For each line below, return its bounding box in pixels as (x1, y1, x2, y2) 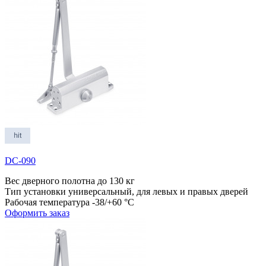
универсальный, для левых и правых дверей (68, 186, 248, 197)
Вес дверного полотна (5, 175, 95, 186)
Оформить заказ (5, 207, 69, 218)
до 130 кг (97, 175, 135, 186)
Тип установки (5, 186, 66, 197)
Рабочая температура (5, 197, 90, 207)
